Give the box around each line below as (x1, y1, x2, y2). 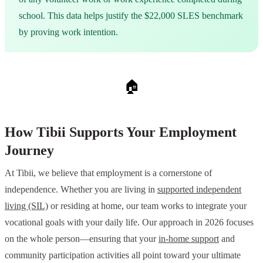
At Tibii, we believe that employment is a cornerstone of (5, 168, 212, 178)
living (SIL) (5, 201, 48, 211)
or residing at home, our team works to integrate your (48, 201, 247, 211)
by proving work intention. (19, 26, 118, 37)
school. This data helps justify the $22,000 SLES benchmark (19, 10, 243, 21)
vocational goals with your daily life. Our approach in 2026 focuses (5, 217, 254, 228)
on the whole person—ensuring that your (5, 234, 159, 244)
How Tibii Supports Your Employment (5, 124, 237, 140)
